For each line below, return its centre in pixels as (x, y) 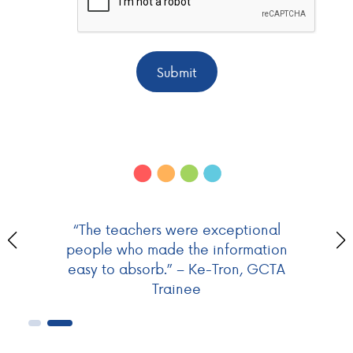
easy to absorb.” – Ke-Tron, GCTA (176, 268)
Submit (176, 72)
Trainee (176, 288)
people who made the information (176, 248)
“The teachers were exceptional (176, 229)
